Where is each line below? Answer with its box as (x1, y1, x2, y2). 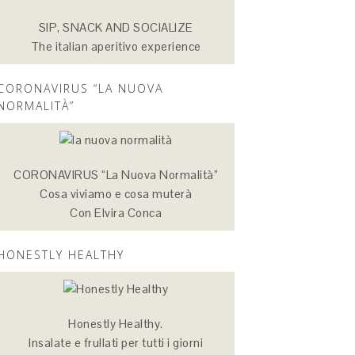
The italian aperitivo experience (30, 39, 201, 54)
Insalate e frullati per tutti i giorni (29, 335, 203, 350)
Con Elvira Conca (70, 205, 162, 220)
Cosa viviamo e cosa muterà (40, 186, 192, 201)
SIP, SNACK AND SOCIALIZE (38, 20, 193, 35)
